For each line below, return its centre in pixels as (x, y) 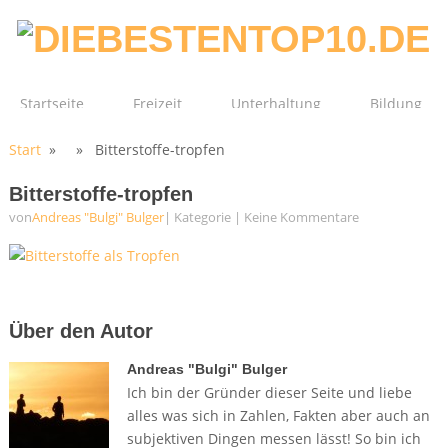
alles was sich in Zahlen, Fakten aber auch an (278, 415)
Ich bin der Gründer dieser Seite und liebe (269, 392)
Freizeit (157, 103)
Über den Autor (80, 331)
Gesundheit (237, 164)
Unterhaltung (276, 103)
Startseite (52, 103)
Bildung (396, 103)
